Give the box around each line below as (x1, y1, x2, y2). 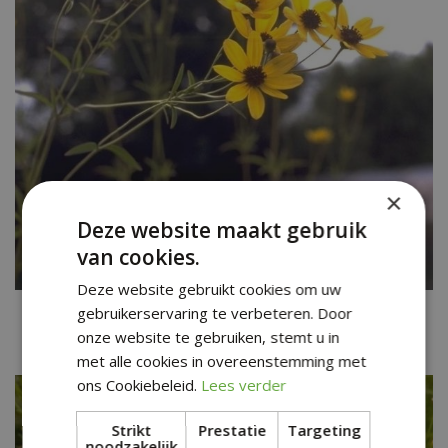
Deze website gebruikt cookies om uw (77, 278, 342, 299)
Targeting (287, 419, 362, 440)
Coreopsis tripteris (142, 320, 306, 345)
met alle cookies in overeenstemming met (77, 350, 367, 371)
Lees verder (201, 374, 287, 395)
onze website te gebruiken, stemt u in (77, 326, 340, 347)
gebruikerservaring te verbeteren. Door (77, 302, 353, 323)
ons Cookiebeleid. (77, 374, 198, 395)
